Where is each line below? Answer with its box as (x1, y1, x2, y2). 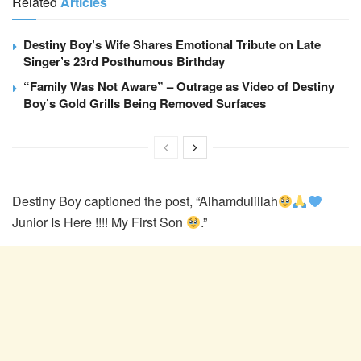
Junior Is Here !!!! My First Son (12, 213, 186, 232)
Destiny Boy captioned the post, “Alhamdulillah (12, 192, 278, 211)
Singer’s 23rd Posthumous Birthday (23, 52, 225, 71)
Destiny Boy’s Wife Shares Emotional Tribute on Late (23, 35, 321, 54)
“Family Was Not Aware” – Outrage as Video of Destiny (23, 77, 334, 96)
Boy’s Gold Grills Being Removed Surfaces (23, 94, 266, 113)
